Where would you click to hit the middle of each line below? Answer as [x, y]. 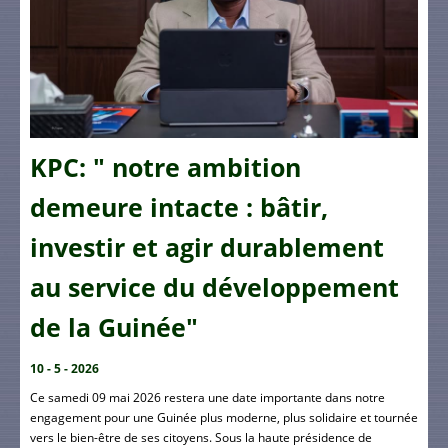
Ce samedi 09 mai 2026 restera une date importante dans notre [207, 397]
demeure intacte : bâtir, [179, 207]
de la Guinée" [114, 327]
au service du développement [214, 287]
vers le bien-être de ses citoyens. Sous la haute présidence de [201, 437]
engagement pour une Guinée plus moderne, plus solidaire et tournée [224, 417]
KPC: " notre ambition [165, 167]
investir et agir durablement [207, 247]
